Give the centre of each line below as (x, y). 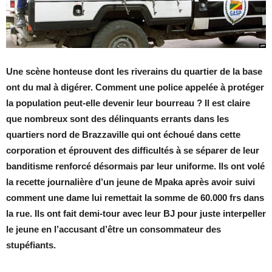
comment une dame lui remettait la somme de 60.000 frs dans (135, 198)
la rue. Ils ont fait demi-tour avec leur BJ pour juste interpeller (136, 214)
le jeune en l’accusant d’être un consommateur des (114, 229)
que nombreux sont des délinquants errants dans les (117, 119)
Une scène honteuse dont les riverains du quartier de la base (134, 72)
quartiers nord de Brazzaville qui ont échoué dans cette (123, 135)
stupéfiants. (31, 245)
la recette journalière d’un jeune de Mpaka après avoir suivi (131, 182)
